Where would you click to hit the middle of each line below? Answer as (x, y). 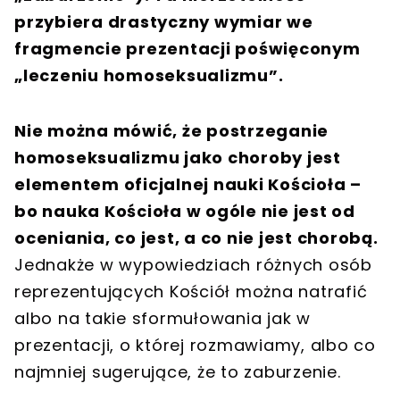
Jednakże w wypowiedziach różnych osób (193, 264)
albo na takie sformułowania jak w (162, 318)
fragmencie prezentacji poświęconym (187, 48)
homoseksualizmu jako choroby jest (178, 157)
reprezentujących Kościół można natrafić (191, 291)
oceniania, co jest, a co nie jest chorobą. (196, 237)
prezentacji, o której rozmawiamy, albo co (195, 345)
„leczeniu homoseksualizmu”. (149, 75)
